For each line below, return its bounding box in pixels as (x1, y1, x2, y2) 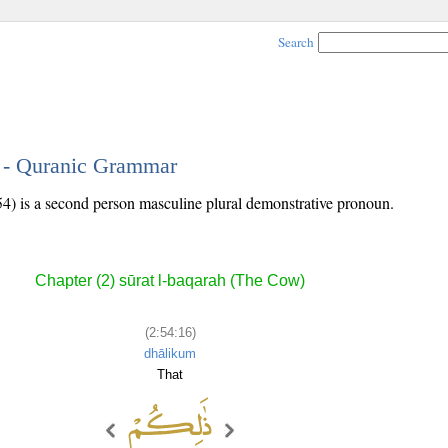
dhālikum (144, 345, 196, 361)
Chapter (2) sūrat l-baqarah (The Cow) (35, 272, 305, 290)
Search (278, 33, 314, 51)
